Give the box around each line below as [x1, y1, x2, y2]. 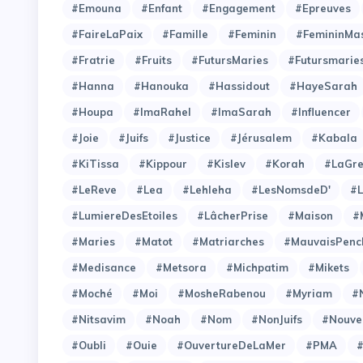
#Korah [265, 156, 305, 170]
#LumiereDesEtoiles [71, 208, 177, 222]
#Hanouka [134, 79, 189, 92]
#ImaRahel [133, 105, 191, 118]
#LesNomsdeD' [251, 182, 331, 196]
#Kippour [139, 156, 187, 170]
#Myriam [285, 286, 332, 300]
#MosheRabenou [177, 286, 266, 300]
